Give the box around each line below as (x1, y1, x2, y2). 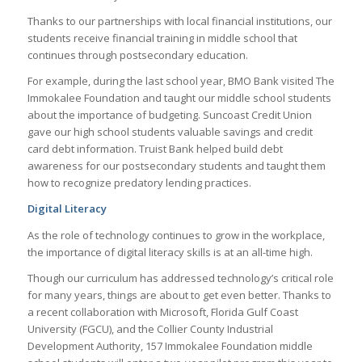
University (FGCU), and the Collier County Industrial (27, 321, 273, 336)
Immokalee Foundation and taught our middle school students (27, 90, 331, 106)
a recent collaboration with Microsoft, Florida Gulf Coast (27, 304, 298, 319)
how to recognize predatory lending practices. (27, 175, 251, 191)
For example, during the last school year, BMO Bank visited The (27, 74, 335, 89)
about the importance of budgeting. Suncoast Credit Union (27, 107, 312, 123)
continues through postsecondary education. (27, 48, 248, 63)
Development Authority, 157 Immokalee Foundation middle (27, 338, 313, 353)
